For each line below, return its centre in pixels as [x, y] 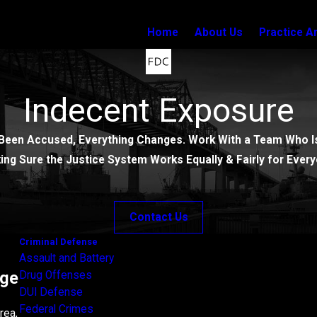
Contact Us [158, 217]
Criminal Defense [58, 241]
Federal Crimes [56, 309]
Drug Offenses [55, 275]
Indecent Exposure [158, 111]
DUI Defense [51, 292]
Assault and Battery [66, 258]
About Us [219, 32]
